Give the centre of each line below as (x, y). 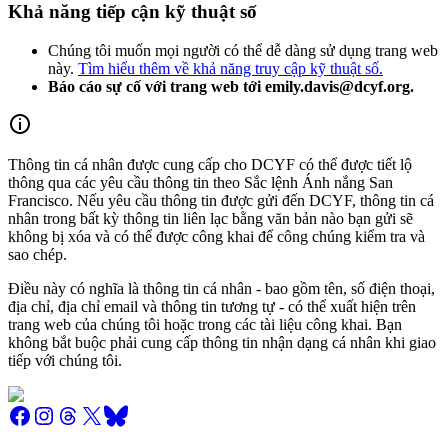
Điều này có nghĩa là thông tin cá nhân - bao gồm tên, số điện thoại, (221, 288)
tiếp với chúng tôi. (65, 360)
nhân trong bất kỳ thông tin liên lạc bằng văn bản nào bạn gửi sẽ (210, 218)
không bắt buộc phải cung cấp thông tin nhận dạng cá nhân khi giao (222, 342)
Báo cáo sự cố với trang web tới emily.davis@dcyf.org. (231, 86)
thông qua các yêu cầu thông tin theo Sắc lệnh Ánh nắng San (200, 182)
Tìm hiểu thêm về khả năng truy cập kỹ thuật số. (230, 68)
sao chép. (37, 254)
